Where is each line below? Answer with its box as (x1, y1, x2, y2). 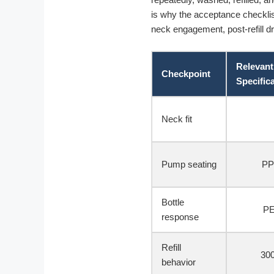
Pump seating (161, 158, 217, 169)
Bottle (161, 196, 184, 207)
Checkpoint (161, 68, 210, 79)
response (161, 211, 199, 222)
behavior (161, 256, 196, 267)
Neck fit (161, 113, 192, 124)
